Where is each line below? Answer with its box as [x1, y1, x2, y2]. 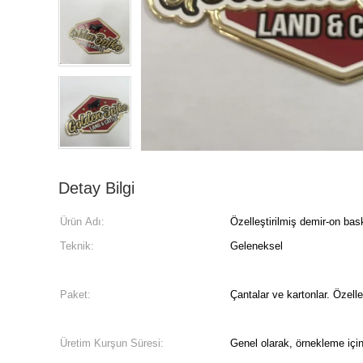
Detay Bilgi [58, 179, 135, 197]
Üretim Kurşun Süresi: [60, 337, 164, 349]
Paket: [60, 288, 91, 301]
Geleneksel [230, 240, 283, 252]
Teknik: [60, 240, 94, 252]
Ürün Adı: [60, 216, 105, 228]
